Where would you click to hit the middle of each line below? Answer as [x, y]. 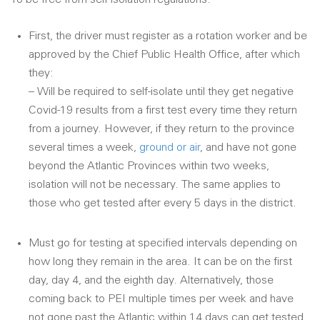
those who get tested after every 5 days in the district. [162, 203]
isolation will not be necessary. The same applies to [155, 185]
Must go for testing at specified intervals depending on [163, 243]
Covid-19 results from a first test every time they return [163, 110]
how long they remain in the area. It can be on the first [160, 262]
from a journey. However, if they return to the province [161, 129]
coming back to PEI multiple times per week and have [161, 299]
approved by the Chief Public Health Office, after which [164, 55]
